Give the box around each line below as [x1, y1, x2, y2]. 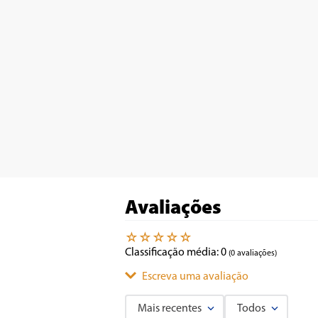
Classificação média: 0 [125, 247, 226, 259]
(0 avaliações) [229, 249, 277, 258]
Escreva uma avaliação [142, 271, 248, 283]
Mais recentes [138, 303, 202, 315]
